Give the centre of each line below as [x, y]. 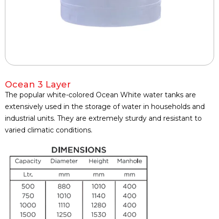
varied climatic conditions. [49, 130]
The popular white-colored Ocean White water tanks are [100, 95]
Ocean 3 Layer [38, 85]
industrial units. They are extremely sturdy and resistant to [103, 119]
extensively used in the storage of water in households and [105, 107]
